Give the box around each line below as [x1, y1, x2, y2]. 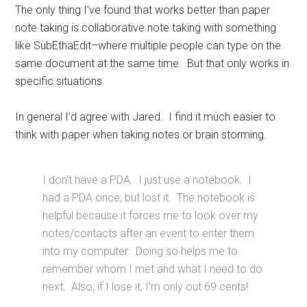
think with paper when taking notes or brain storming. [15, 128, 267, 142]
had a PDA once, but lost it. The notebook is [42, 191, 256, 205]
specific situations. [15, 75, 106, 88]
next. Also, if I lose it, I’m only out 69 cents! [42, 280, 249, 294]
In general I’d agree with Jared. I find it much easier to [15, 110, 276, 124]
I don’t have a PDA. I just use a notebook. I [42, 173, 252, 187]
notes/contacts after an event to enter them [42, 227, 255, 241]
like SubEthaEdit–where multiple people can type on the [15, 39, 282, 53]
